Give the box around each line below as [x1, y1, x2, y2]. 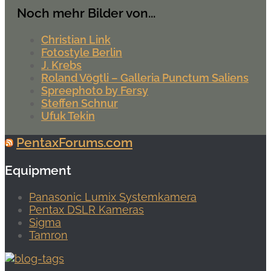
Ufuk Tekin [41, 109, 95, 122]
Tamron [29, 229, 68, 242]
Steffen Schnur [41, 96, 118, 109]
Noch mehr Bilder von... [17, 5, 155, 21]
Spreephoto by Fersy [41, 83, 148, 97]
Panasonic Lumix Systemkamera [29, 191, 197, 204]
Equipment [5, 163, 71, 178]
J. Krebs [41, 58, 82, 71]
